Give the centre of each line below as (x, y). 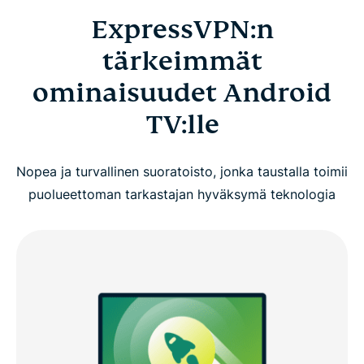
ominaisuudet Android (182, 93)
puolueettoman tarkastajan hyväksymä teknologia (182, 195)
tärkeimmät (182, 61)
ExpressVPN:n (182, 30)
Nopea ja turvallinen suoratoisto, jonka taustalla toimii (182, 172)
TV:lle (182, 125)
